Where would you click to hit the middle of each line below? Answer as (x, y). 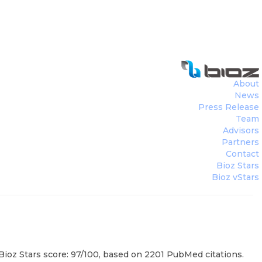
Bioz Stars (238, 166)
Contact (242, 154)
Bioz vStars (235, 177)
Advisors (241, 130)
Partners (240, 142)
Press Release (229, 107)
